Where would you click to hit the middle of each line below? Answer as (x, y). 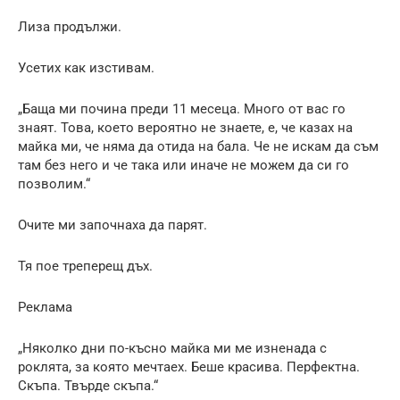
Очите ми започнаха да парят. (112, 225)
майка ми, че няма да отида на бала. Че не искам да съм (198, 146)
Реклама (45, 307)
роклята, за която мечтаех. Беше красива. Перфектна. (189, 367)
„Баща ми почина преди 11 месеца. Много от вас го (182, 108)
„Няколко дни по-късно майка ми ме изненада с (172, 348)
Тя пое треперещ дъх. (85, 266)
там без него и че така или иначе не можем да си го (183, 165)
